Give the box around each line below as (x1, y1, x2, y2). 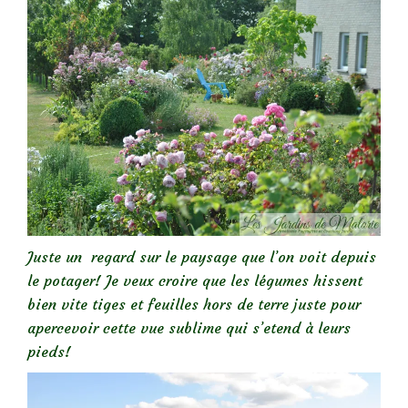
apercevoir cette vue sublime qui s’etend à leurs (27, 319, 351, 338)
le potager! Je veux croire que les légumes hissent (27, 271, 362, 291)
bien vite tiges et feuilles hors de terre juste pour (27, 295, 361, 314)
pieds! (27, 342, 71, 362)
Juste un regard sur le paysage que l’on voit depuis (27, 248, 376, 267)
